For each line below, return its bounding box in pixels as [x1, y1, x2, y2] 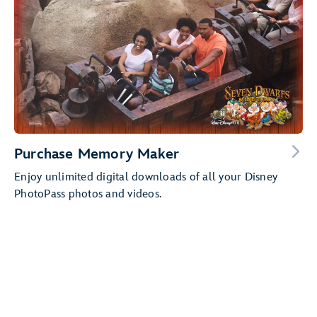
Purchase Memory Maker [14, 146, 180, 163]
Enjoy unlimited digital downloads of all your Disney [14, 171, 277, 185]
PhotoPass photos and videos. [14, 188, 161, 202]
